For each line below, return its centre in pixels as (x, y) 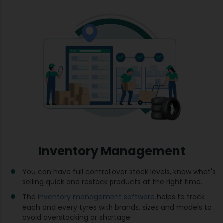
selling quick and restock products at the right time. (112, 181)
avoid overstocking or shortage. (77, 217)
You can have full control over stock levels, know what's (119, 171)
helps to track (180, 196)
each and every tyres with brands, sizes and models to (117, 207)
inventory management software (96, 196)
